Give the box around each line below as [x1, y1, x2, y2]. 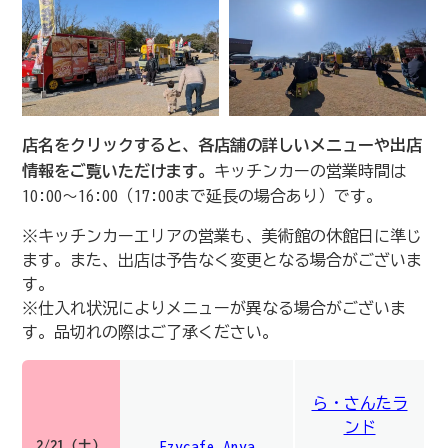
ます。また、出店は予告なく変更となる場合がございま [22, 252, 422, 269]
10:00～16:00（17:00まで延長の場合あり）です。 [22, 188, 382, 205]
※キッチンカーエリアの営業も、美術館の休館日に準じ [22, 228, 422, 245]
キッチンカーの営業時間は [214, 163, 406, 180]
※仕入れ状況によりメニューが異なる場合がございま [22, 300, 406, 317]
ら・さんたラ [311, 395, 408, 412]
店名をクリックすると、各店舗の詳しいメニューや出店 [22, 137, 422, 154]
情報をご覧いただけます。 [22, 163, 214, 180]
